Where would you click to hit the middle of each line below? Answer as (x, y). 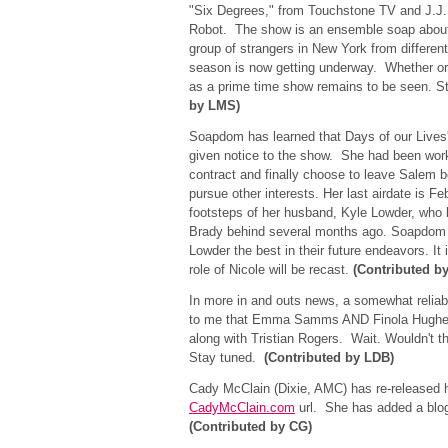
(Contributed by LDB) (328, 357)
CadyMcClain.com (241, 407)
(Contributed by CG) (250, 426)
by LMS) (214, 105)
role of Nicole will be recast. (270, 269)
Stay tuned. (226, 357)
